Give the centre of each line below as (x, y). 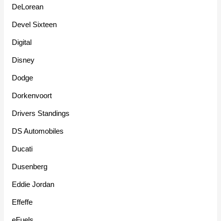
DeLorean (28, 7)
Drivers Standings (41, 113)
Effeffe (22, 202)
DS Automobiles (38, 131)
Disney (23, 60)
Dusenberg (30, 167)
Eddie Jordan (33, 184)
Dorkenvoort (32, 96)
